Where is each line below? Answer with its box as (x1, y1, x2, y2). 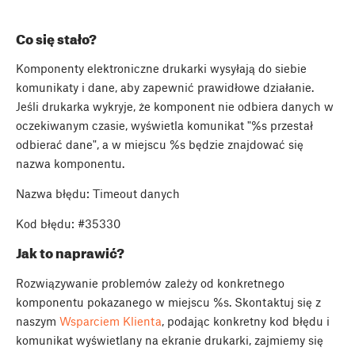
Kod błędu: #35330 (16, 216, 120, 231)
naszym (16, 313, 59, 328)
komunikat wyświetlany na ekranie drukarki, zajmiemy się (16, 332, 323, 347)
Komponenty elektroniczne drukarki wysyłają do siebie (16, 60, 307, 75)
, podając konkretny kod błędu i (162, 313, 330, 328)
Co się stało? (16, 30, 97, 47)
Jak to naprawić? (16, 245, 124, 261)
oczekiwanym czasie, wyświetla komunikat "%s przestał (16, 117, 313, 132)
